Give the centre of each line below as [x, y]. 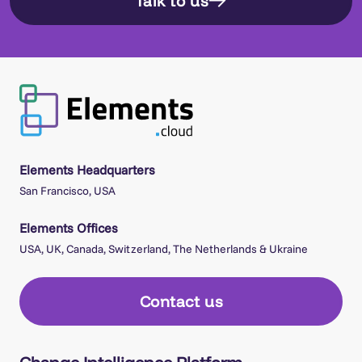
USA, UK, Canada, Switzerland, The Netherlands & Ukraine [164, 249]
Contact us [181, 302]
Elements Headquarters [87, 170]
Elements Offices [69, 228]
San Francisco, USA [67, 191]
